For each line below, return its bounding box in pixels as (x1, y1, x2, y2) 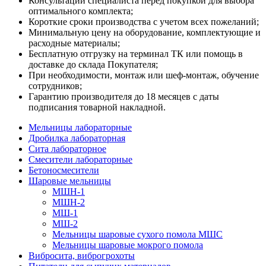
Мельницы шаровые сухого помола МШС (52, 229, 223, 239)
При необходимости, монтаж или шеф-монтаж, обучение (28, 69, 259, 80)
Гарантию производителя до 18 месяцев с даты (28, 91, 219, 102)
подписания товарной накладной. (28, 102, 166, 112)
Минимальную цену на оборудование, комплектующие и (28, 27, 261, 37)
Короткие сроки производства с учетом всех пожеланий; (28, 16, 259, 27)
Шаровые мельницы (28, 175, 111, 186)
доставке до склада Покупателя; (28, 59, 158, 69)
